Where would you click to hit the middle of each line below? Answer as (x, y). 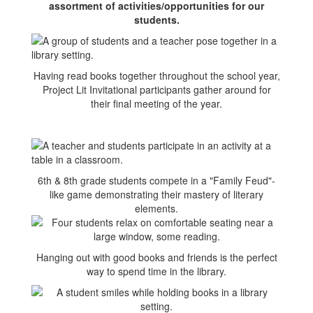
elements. (156, 208)
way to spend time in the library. (156, 271)
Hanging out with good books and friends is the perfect (156, 257)
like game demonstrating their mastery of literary (156, 194)
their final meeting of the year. (156, 103)
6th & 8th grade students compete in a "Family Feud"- (156, 180)
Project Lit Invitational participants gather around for (156, 89)
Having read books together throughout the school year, (156, 75)
